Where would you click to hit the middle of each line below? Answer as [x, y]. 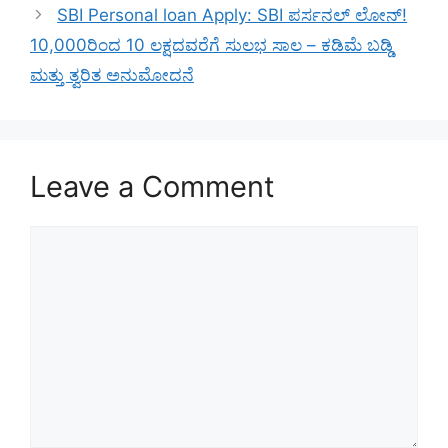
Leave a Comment [152, 186]
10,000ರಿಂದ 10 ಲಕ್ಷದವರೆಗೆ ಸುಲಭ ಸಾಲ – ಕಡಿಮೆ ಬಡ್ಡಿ [211, 44]
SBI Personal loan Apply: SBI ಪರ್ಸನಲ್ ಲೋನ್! [232, 14]
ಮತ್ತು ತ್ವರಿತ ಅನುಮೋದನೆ [112, 74]
